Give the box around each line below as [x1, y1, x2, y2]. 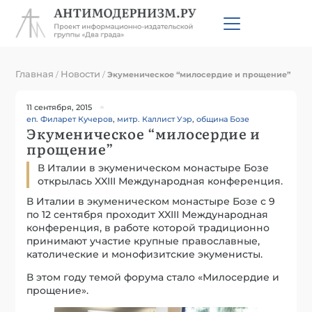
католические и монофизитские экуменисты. [26, 247, 263, 260]
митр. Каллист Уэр [117, 114, 193, 124]
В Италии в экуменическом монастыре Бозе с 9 [26, 194, 276, 208]
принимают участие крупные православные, [26, 234, 260, 247]
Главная [15, 68, 54, 79]
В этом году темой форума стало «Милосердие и [26, 270, 280, 283]
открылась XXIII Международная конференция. [38, 174, 283, 187]
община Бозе [196, 114, 250, 124]
